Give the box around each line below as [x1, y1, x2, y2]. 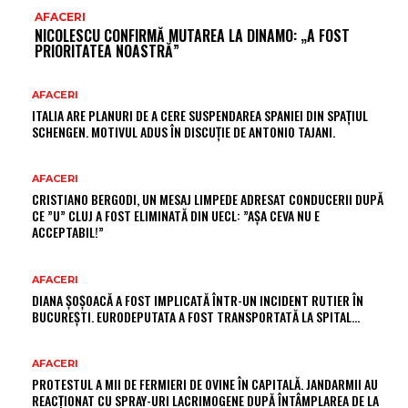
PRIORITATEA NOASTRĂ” [35, 39, 179, 62]
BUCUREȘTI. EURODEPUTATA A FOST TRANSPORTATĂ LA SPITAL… [32, 306, 360, 326]
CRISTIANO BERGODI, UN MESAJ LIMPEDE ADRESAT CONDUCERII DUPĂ [32, 189, 383, 209]
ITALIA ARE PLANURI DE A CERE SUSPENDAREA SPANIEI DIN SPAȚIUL [32, 105, 368, 125]
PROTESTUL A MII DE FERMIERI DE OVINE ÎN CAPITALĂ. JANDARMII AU [32, 374, 378, 394]
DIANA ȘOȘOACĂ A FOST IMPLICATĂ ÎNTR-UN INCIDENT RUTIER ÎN [32, 290, 363, 310]
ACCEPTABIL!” [32, 222, 104, 242]
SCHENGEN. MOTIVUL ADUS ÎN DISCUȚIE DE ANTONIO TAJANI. [32, 121, 335, 141]
